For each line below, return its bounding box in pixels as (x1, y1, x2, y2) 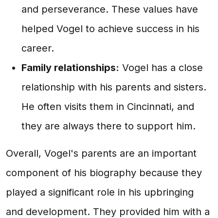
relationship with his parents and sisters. (21, 81, 206, 93)
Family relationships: (21, 62, 119, 73)
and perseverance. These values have (21, 3, 198, 15)
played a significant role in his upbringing (6, 186, 194, 198)
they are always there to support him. (21, 120, 196, 132)
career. (21, 42, 54, 54)
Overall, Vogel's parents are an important (6, 147, 197, 159)
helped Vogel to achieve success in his (21, 23, 200, 35)
